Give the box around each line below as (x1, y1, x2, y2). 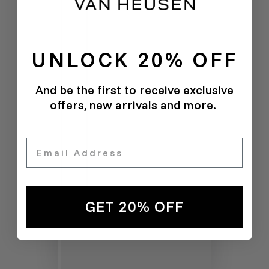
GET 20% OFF (85, 197, 184, 216)
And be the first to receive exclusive (35, 82, 234, 97)
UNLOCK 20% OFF (31, 46, 238, 73)
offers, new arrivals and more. (50, 97, 219, 112)
